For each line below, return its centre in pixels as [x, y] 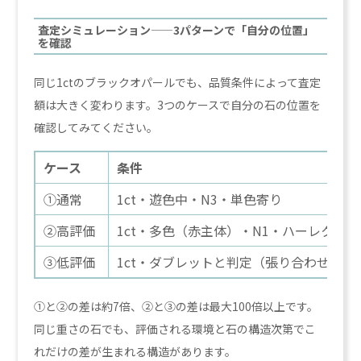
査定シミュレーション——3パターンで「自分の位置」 [176, 29]
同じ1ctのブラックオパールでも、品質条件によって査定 [178, 82]
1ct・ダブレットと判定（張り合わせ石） [237, 261]
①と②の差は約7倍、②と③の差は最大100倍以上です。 [176, 306]
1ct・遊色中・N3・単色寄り [200, 199]
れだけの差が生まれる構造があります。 [135, 351]
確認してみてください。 [96, 127]
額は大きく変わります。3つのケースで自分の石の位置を [178, 104]
